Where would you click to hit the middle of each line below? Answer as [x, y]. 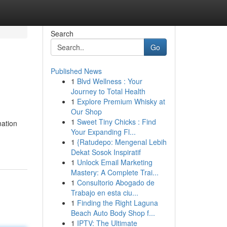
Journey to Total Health [108, 91]
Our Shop [86, 111]
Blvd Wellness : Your [109, 81]
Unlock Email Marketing [115, 162]
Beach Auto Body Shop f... [113, 213]
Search [62, 33]
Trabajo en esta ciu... [104, 193]
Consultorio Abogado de [116, 182]
